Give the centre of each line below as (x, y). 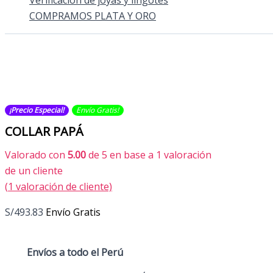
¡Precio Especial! (37, 110)
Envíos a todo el (64, 253)
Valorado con (36, 155)
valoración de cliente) (63, 187)
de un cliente (34, 171)
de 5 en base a (121, 155)
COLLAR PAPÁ (44, 132)
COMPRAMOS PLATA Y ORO (93, 16)
